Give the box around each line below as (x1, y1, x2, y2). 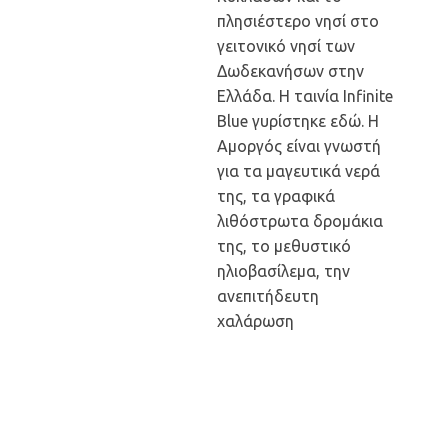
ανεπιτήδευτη (217, 287, 319, 305)
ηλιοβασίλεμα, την (217, 262, 350, 280)
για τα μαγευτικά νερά (217, 162, 380, 180)
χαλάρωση (217, 312, 294, 330)
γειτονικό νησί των (217, 37, 355, 55)
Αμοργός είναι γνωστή (217, 137, 381, 155)
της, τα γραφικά (217, 187, 335, 205)
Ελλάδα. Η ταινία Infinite (217, 87, 393, 105)
